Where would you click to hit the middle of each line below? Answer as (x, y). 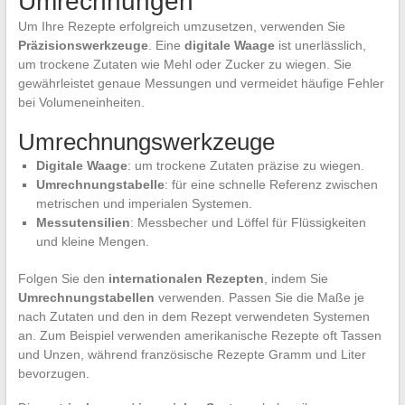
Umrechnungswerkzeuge (146, 142)
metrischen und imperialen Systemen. (144, 204)
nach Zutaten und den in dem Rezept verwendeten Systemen (193, 317)
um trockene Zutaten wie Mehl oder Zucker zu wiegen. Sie (184, 65)
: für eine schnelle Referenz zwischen (271, 185)
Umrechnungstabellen (86, 298)
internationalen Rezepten (186, 279)
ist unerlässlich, (320, 46)
